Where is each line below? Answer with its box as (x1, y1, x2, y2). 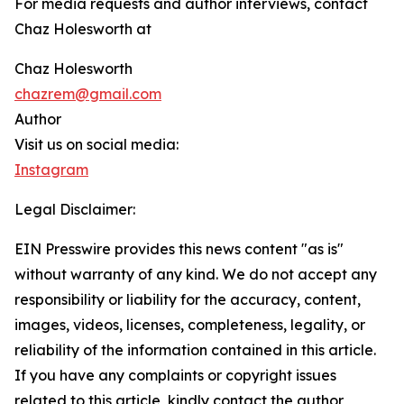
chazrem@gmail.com (14, 85, 161, 104)
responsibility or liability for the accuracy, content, (14, 290, 361, 309)
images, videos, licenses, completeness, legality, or (14, 316, 365, 335)
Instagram (14, 161, 88, 179)
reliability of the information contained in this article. (14, 341, 376, 360)
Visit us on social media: (14, 135, 179, 154)
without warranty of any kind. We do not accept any (14, 265, 377, 284)
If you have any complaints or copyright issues (14, 366, 336, 385)
